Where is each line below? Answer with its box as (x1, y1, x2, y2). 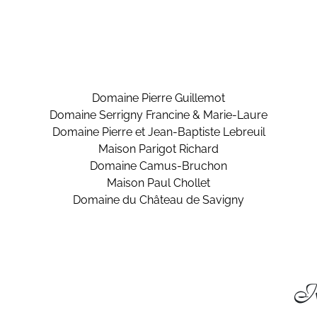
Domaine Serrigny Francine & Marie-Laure (50, 108, 267, 122)
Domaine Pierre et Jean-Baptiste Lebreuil (52, 125, 265, 139)
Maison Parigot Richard (98, 142, 219, 156)
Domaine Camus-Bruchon (90, 159, 227, 173)
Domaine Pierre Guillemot (92, 91, 225, 105)
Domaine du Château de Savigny (73, 193, 244, 207)
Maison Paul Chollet (107, 176, 210, 190)
